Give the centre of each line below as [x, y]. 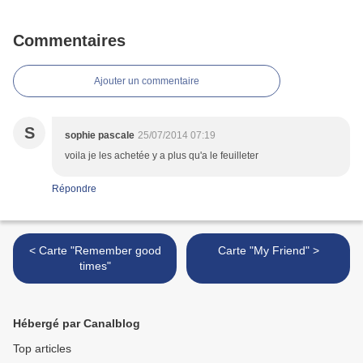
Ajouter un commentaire [147, 81]
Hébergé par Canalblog [77, 324]
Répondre [74, 189]
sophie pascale [100, 136]
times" [95, 266]
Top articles [42, 349]
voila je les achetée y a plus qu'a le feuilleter [162, 156]
